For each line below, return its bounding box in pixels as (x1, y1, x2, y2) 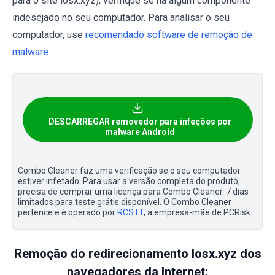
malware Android (105, 126, 175, 137)
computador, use (12, 28, 85, 41)
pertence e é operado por (18, 207, 117, 217)
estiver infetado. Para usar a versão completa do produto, (18, 176, 240, 186)
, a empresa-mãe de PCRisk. (144, 207, 252, 217)
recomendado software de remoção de (85, 28, 252, 41)
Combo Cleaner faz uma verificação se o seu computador (18, 165, 241, 176)
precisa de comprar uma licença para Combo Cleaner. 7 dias (18, 186, 249, 196)
